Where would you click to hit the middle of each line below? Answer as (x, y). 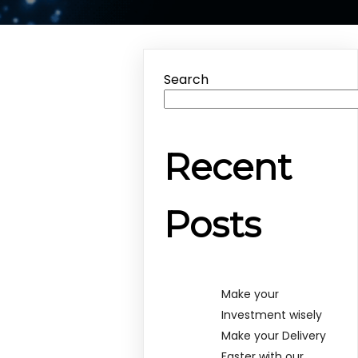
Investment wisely (272, 314)
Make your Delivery (274, 335)
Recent (228, 167)
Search (187, 80)
